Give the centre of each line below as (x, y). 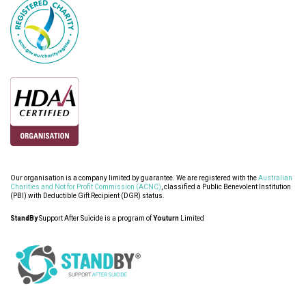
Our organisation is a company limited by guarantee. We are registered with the (134, 178)
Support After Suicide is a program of (95, 219)
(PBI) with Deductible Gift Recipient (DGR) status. (87, 196)
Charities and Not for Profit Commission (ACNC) (86, 187)
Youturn (166, 219)
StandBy (24, 219)
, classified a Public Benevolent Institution (226, 187)
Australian (275, 178)
